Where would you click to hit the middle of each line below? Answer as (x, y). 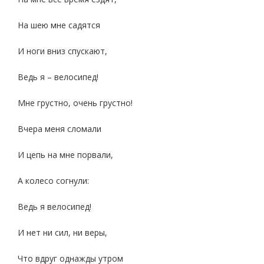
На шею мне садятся (59, 25)
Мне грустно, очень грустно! (75, 103)
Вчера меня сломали (60, 129)
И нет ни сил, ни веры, (62, 232)
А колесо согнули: (53, 181)
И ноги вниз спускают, (62, 51)
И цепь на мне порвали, (65, 155)
